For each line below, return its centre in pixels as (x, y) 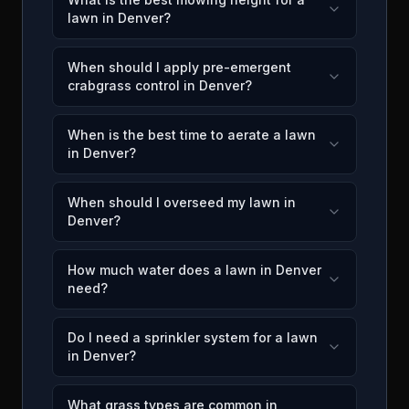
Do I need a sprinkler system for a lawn (193, 337)
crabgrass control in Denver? (160, 85)
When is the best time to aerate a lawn (192, 135)
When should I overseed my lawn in (182, 202)
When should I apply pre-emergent (179, 67)
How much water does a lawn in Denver (194, 270)
